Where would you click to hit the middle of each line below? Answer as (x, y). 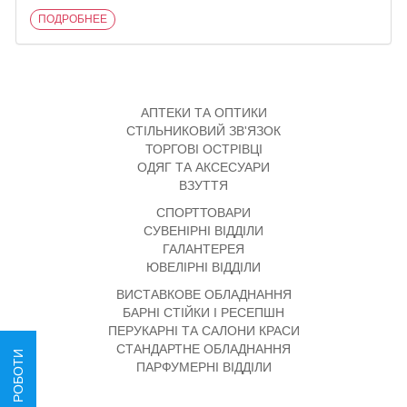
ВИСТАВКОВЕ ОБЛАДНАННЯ (203, 294)
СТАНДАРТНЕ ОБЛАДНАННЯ (203, 349)
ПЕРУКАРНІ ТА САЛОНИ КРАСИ (203, 331)
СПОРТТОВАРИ (203, 213)
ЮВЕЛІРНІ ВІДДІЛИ (203, 267)
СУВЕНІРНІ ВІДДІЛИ (203, 231)
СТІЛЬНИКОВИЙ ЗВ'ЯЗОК (203, 131)
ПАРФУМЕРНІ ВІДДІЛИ (203, 367)
